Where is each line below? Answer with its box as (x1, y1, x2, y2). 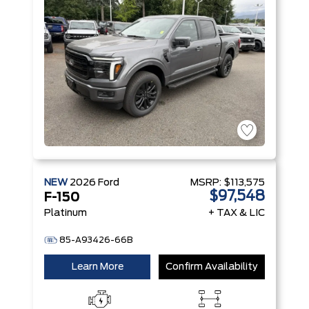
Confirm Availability (166, 262, 258, 272)
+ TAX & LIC (208, 208, 265, 218)
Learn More (71, 262, 123, 272)
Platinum (44, 208, 87, 218)
